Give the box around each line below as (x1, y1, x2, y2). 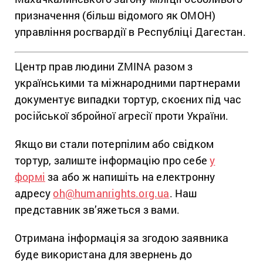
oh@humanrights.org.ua (53, 186, 170, 201)
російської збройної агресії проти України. (15, 109, 234, 123)
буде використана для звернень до (15, 247, 193, 262)
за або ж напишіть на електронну (45, 170, 215, 184)
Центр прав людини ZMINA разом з (15, 59, 193, 74)
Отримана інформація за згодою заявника (15, 231, 229, 245)
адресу (15, 186, 53, 201)
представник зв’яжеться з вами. (15, 203, 185, 217)
